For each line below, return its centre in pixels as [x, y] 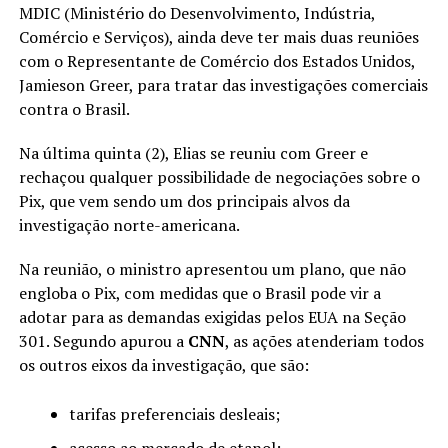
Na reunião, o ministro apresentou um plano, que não [212, 269]
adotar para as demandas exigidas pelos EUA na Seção [212, 317]
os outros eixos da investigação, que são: [163, 365]
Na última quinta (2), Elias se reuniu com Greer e [193, 153]
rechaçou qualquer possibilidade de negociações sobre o [219, 177]
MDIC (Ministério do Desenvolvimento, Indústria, [196, 13]
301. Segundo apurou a [103, 341]
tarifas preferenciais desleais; [174, 414]
